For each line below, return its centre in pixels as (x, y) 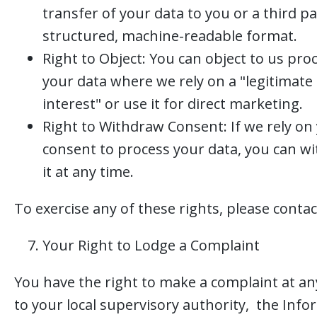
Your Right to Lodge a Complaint (151, 245)
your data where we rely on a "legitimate (178, 81)
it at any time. (88, 172)
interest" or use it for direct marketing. (173, 104)
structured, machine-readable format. (170, 36)
